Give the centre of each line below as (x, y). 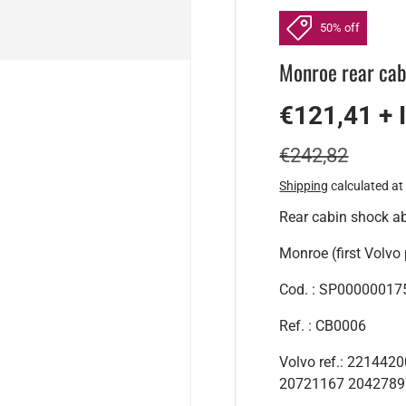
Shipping (304, 185)
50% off (339, 28)
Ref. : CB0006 (323, 325)
